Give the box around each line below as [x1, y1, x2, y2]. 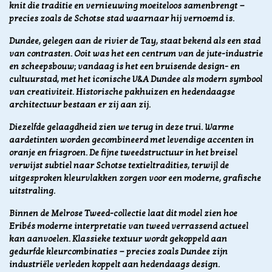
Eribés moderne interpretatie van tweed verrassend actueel [9, 221, 248, 232]
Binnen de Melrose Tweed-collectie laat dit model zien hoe [9, 208, 237, 219]
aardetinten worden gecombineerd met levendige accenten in [9, 135, 254, 146]
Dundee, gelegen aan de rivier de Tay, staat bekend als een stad [9, 36, 260, 47]
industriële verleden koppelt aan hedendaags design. [9, 259, 220, 270]
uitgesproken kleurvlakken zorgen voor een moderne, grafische [9, 173, 261, 184]
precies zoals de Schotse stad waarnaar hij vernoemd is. [9, 13, 234, 24]
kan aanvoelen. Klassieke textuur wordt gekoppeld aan [9, 234, 227, 245]
